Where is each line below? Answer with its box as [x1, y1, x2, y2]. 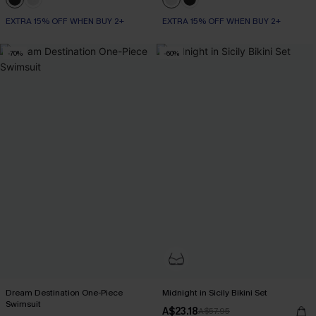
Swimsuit [6, 298, 41, 310]
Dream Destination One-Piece [6, 287, 123, 298]
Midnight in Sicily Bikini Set [162, 287, 267, 298]
